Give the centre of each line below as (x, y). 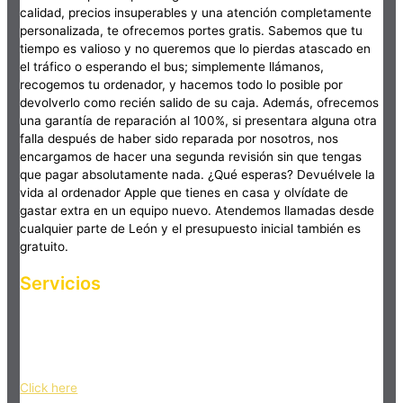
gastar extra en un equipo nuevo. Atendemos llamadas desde (197, 211)
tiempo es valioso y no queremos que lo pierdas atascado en (196, 49)
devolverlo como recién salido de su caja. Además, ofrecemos (200, 103)
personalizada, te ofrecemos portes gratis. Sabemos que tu (192, 31)
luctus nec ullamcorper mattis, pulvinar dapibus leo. (169, 357)
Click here (49, 387)
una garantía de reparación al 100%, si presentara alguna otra (199, 121)
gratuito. (45, 247)
